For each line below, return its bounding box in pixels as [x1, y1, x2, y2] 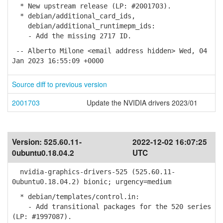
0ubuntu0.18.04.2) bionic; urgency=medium [12, 178, 171, 186]
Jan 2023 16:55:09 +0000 [12, 57, 104, 65]
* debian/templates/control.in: [12, 193, 139, 201]
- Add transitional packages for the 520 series [12, 203, 211, 211]
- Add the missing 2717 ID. [12, 32, 131, 40]
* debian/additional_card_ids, [12, 12, 135, 20]
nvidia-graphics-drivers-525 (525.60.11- [12, 168, 175, 176]
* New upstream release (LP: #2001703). [12, 2, 171, 10]
